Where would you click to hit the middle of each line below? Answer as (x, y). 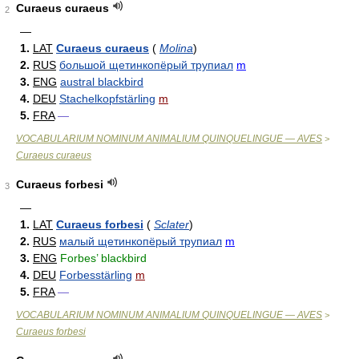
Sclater (171, 224)
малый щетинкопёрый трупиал (141, 241)
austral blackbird (102, 82)
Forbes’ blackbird (103, 258)
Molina (176, 48)
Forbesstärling (96, 275)
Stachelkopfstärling (107, 99)
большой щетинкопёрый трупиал (146, 65)
